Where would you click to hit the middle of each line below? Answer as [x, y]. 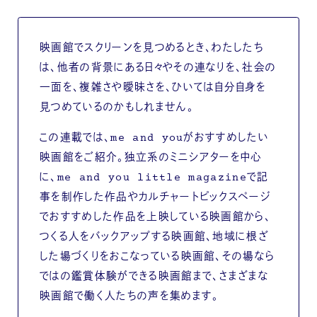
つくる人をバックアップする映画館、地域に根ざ [154, 237]
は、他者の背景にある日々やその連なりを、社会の [158, 68]
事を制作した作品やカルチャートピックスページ [155, 197]
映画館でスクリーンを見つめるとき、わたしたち [152, 48]
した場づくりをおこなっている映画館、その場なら [157, 257]
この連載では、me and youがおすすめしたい [154, 138]
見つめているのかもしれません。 [116, 108]
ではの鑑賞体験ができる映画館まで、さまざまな [154, 277]
